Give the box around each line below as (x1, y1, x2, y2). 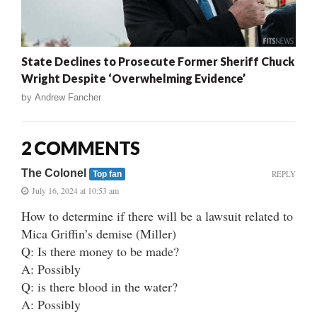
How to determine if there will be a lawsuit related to (21, 207, 293, 224)
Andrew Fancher (35, 91, 101, 103)
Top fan (92, 168, 122, 179)
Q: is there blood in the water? (21, 277, 178, 295)
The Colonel (21, 166, 89, 179)
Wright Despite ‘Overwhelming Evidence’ (21, 71, 246, 85)
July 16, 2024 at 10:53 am (32, 184, 119, 196)
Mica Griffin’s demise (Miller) (21, 224, 176, 242)
